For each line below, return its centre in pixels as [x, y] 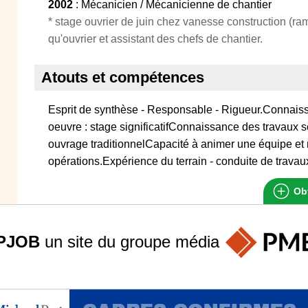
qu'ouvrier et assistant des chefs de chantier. [155, 39]
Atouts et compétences [123, 77]
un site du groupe [107, 241]
